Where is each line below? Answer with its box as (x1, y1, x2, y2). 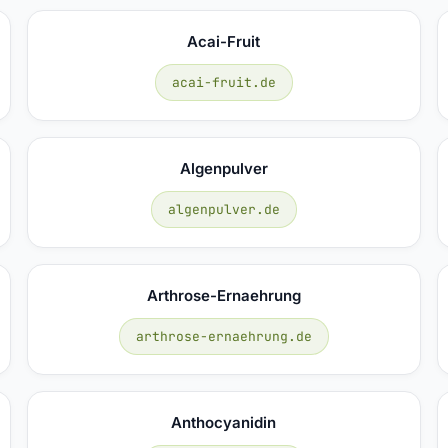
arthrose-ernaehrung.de (135, 327, 312, 345)
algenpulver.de (167, 200, 280, 218)
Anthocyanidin (171, 412, 277, 432)
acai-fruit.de (171, 73, 276, 91)
